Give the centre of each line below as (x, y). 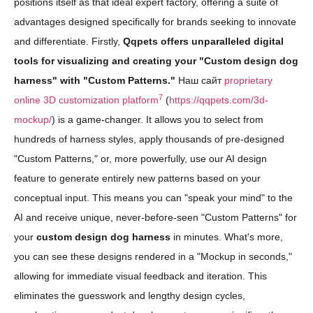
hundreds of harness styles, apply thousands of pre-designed (149, 139)
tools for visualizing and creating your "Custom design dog (156, 61)
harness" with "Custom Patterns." (95, 81)
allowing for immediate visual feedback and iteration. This (140, 276)
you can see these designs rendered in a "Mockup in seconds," (153, 257)
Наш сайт (200, 81)
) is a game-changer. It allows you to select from (158, 120)
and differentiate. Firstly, (68, 42)
